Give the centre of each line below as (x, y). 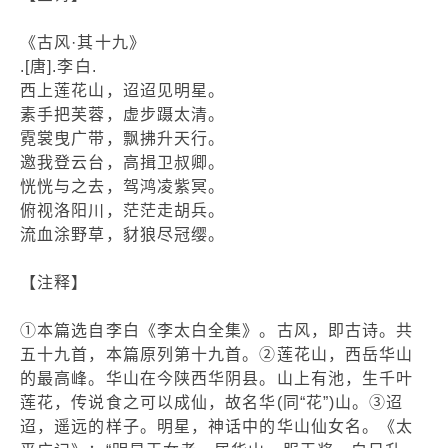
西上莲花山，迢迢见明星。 (123, 90)
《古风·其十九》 (83, 42)
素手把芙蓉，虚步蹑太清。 (123, 114)
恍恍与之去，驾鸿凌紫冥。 (123, 186)
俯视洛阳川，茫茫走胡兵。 (123, 210)
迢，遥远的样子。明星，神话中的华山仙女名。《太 (217, 426)
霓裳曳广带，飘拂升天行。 (123, 138)
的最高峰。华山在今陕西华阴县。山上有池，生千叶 (217, 378)
